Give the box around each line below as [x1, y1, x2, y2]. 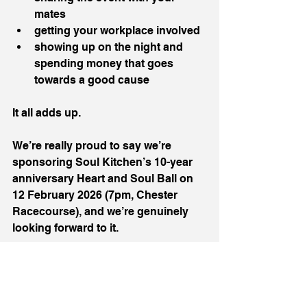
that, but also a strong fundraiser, [12, 287, 186, 300]
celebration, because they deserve [12, 271, 193, 284]
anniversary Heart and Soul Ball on [12, 172, 196, 185]
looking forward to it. [12, 221, 119, 234]
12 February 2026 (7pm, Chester [12, 188, 180, 201]
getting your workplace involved [34, 24, 200, 37]
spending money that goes [34, 57, 176, 70]
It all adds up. [12, 106, 81, 119]
